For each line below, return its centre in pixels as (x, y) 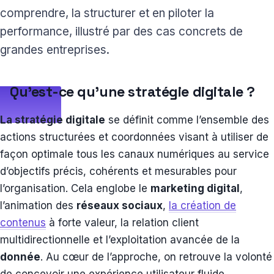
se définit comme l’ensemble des (187, 120)
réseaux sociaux (120, 206)
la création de (202, 206)
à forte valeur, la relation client (122, 223)
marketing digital (195, 189)
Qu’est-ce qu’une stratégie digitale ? (134, 92)
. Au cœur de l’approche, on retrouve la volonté (156, 257)
